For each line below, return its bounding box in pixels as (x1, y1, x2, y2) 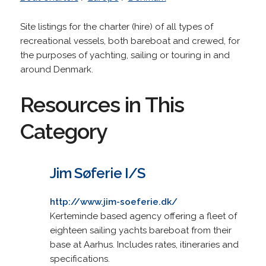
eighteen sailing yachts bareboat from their (49, 224, 232, 236)
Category (20, 118, 107, 144)
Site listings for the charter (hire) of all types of (20, 21, 213, 32)
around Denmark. (20, 64, 93, 75)
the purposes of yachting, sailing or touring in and (20, 49, 230, 61)
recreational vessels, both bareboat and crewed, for (20, 35, 240, 46)
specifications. (49, 253, 110, 264)
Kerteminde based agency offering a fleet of (49, 210, 237, 221)
